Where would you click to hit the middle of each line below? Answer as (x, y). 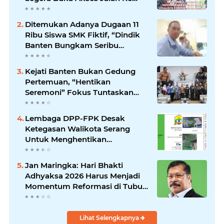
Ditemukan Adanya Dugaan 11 (82, 24)
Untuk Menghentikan (66, 139)
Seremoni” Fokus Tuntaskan (79, 92)
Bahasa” (41, 55)
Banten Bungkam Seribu (72, 45)
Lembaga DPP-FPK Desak (75, 118)
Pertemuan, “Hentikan (68, 81)
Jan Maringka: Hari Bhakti (74, 165)
